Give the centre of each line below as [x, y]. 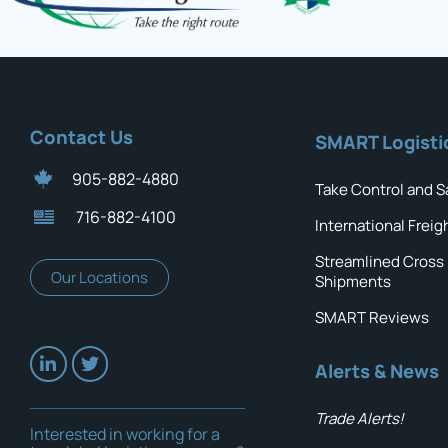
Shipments [353, 281]
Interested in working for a [125, 433]
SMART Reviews [372, 317]
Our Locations [99, 277]
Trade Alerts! [359, 418]
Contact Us [81, 136]
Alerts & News [377, 370]
